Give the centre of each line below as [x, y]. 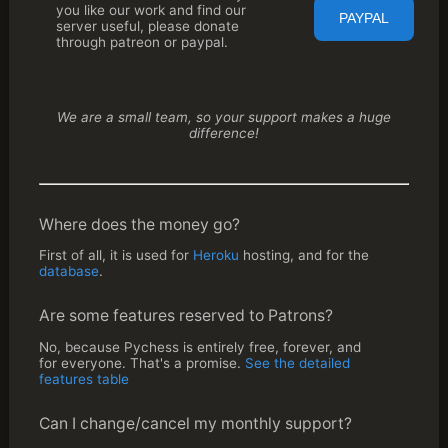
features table [83, 378]
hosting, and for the [303, 255]
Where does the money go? [139, 224]
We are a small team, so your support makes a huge [223, 116]
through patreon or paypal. [141, 41]
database [68, 271]
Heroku [215, 255]
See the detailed [299, 362]
